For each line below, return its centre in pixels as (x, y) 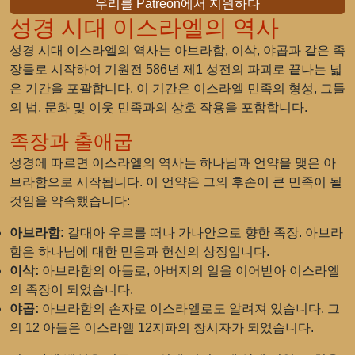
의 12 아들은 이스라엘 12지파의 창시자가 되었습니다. (162, 328)
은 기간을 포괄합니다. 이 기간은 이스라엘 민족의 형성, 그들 (177, 88)
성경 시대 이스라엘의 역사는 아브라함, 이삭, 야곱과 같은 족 (177, 50)
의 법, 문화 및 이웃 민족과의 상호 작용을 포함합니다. (158, 107)
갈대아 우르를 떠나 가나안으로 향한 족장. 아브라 (204, 233)
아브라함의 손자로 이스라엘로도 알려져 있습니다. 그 (189, 309)
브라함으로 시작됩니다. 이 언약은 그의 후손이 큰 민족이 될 (176, 182)
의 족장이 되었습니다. (71, 290)
